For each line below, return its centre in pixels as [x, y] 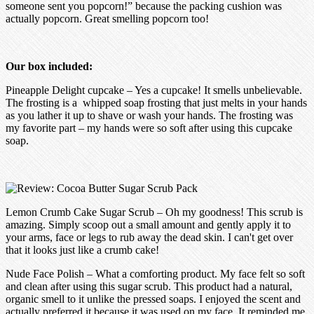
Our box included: [49, 66]
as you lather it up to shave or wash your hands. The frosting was [149, 115]
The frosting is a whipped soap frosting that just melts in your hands [156, 102]
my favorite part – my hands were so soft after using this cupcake [149, 128]
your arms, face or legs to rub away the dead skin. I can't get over [149, 237]
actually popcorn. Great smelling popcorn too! [107, 18]
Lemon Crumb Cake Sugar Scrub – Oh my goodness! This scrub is [154, 212]
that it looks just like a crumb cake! [82, 250]
